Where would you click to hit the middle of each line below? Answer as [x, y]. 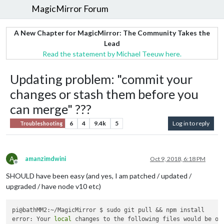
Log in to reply [191, 123]
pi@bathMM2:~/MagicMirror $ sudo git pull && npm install [108, 210]
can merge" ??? [51, 109]
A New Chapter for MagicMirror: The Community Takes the [112, 32]
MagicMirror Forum [70, 9]
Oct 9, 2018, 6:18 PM [178, 158]
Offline [25, 165]
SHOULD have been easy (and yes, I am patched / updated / [99, 175]
